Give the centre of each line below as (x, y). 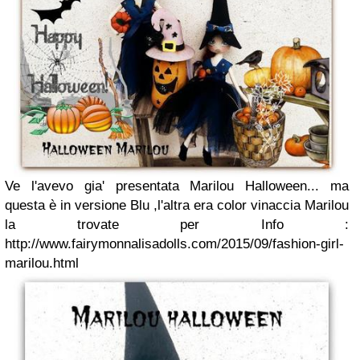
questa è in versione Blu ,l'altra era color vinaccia (153, 206)
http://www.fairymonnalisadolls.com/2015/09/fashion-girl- (174, 244)
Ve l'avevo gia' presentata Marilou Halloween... (162, 186)
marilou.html (42, 264)
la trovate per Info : (177, 225)
